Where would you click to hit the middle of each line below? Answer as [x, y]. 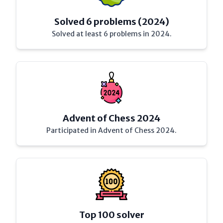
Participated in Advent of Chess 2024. [111, 130]
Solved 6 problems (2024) [111, 22]
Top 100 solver [111, 215]
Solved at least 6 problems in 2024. [111, 34]
